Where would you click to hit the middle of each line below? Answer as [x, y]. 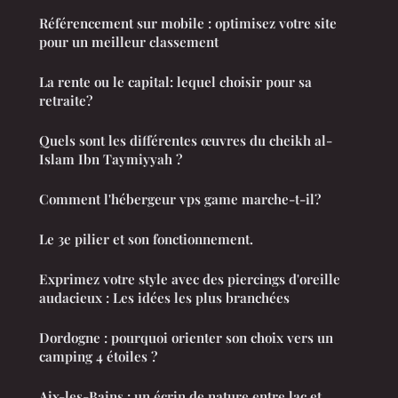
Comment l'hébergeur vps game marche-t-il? [180, 199]
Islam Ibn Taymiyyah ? [111, 159]
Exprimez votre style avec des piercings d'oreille [190, 279]
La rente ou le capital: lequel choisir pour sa [175, 82]
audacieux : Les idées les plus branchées [164, 298]
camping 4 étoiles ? [98, 357]
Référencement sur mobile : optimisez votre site [188, 24]
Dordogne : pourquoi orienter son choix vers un [186, 338]
